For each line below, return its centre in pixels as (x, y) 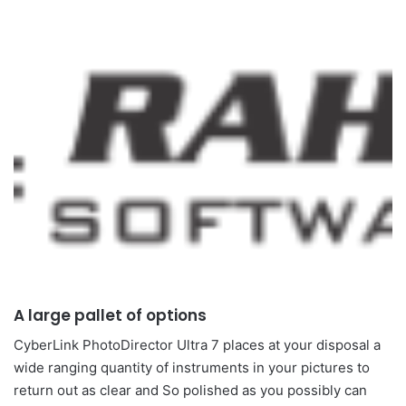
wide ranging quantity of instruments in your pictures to (192, 367)
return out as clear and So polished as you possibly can (190, 390)
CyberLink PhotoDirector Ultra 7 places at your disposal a (197, 345)
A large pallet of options (110, 315)
